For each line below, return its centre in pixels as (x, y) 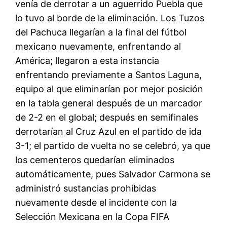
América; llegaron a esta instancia (87, 61)
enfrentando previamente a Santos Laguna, (109, 75)
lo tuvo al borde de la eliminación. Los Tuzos (110, 18)
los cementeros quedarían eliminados (95, 160)
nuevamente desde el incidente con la (96, 203)
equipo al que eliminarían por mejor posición (109, 89)
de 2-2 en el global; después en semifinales (107, 118)
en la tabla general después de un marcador (109, 103)
